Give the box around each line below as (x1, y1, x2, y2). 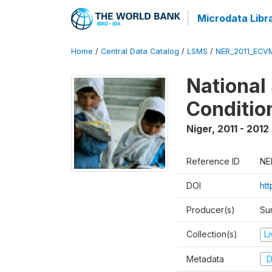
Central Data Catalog (101, 47, 179, 56)
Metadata (186, 253, 224, 264)
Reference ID (186, 156, 240, 166)
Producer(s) (186, 205, 235, 215)
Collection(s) (186, 229, 237, 239)
